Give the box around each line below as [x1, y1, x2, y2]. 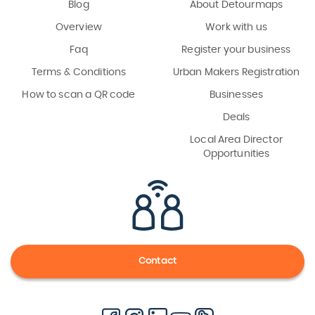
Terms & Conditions [31, 67, 127, 77]
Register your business [181, 44, 291, 55]
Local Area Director [190, 134, 283, 145]
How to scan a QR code [22, 89, 136, 100]
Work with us [205, 22, 267, 32]
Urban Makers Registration [172, 67, 300, 77]
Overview [55, 22, 103, 32]
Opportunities [202, 148, 270, 159]
